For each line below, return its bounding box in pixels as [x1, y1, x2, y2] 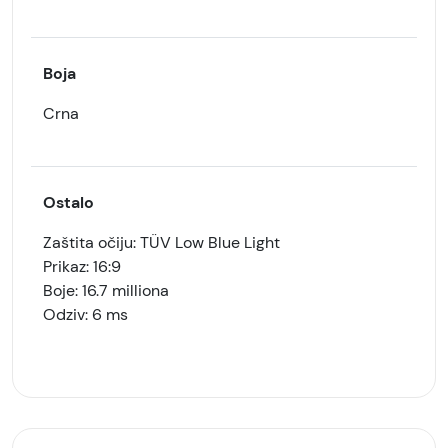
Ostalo [43, 192, 94, 213]
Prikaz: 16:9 [43, 256, 121, 277]
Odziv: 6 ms [43, 304, 128, 325]
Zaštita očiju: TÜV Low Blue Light [43, 232, 280, 253]
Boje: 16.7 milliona [43, 280, 169, 301]
